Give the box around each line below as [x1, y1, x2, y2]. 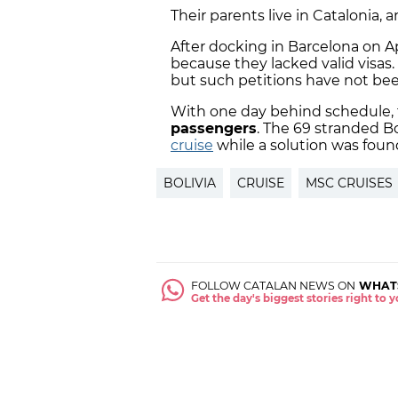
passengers [171, 120, 257, 138]
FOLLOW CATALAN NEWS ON [191, 279, 356, 293]
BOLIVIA [163, 175, 216, 192]
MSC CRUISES [306, 175, 393, 192]
